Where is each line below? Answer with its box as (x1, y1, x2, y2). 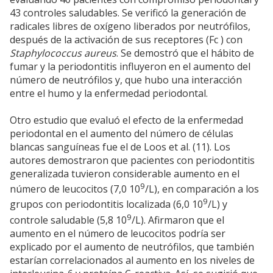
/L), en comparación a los (145, 182, 259, 196)
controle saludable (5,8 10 (10, 213, 127, 227)
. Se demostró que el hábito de (116, 46, 254, 60)
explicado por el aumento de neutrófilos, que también (10, 240, 254, 254)
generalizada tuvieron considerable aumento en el (10, 167, 239, 181)
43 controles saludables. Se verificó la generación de (10, 6, 246, 20)
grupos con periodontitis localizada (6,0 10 (10, 197, 203, 211)
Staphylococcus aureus (10, 46, 116, 60)
